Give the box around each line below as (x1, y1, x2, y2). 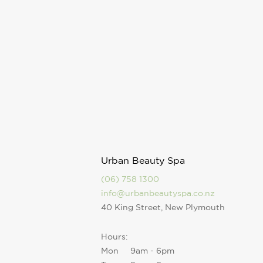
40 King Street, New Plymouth (101, 202, 225, 212)
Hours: (101, 231, 128, 241)
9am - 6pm (130, 245, 174, 255)
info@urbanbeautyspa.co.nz (101, 188, 215, 198)
